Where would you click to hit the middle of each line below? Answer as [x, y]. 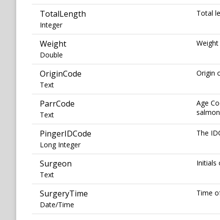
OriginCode [61, 74]
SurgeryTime [64, 194]
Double [51, 55]
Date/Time [57, 205]
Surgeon [56, 164]
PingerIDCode [66, 134]
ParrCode [57, 104]
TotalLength [63, 14]
